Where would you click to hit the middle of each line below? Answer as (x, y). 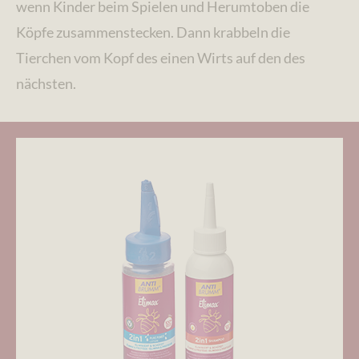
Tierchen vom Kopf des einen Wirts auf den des (161, 57)
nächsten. (46, 83)
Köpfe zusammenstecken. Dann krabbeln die (153, 32)
